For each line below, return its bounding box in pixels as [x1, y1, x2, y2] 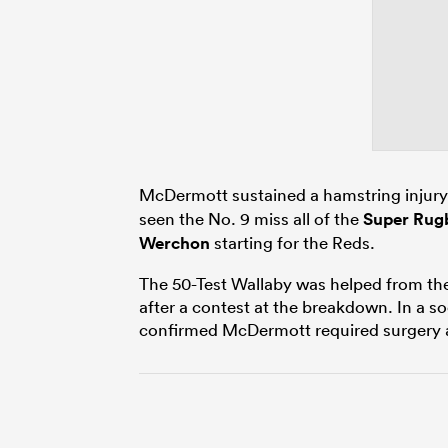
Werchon [139, 231, 210, 254]
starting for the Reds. [210, 231, 375, 253]
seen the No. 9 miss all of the [139, 207, 363, 229]
